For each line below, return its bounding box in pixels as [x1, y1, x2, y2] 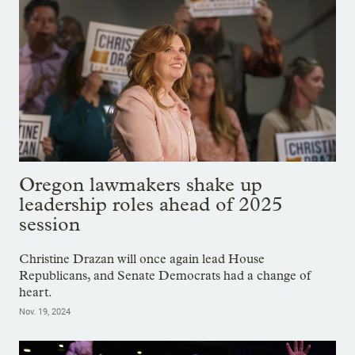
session [19, 212, 80, 235]
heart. [19, 284, 52, 300]
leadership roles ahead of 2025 [19, 192, 283, 216]
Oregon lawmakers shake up [19, 172, 262, 196]
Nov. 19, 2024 [19, 306, 71, 317]
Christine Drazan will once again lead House [19, 250, 265, 266]
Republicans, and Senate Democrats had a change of [19, 267, 311, 283]
